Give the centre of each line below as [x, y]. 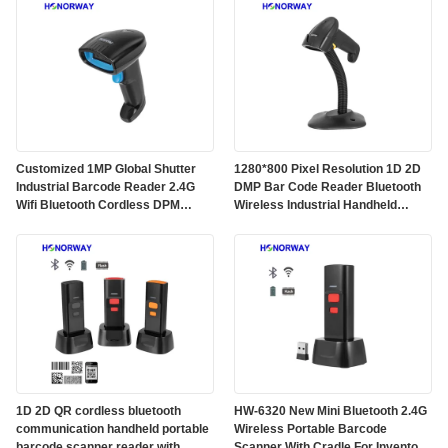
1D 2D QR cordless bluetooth [98, 411]
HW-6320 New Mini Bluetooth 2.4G [330, 411]
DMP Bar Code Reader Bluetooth [327, 187]
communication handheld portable [112, 429]
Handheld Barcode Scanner [94, 223]
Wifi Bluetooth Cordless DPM [98, 205]
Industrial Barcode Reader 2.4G [105, 187]
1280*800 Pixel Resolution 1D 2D [327, 169]
